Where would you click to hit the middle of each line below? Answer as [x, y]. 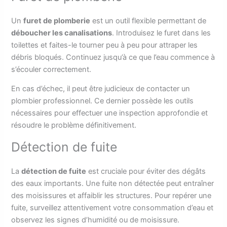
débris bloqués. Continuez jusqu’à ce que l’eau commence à [113, 57]
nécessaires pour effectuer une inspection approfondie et [110, 113]
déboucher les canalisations [62, 33]
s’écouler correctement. [51, 69]
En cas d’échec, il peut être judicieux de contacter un [101, 89]
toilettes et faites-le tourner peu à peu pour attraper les [105, 45]
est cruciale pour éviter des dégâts [146, 171]
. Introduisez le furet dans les [162, 33]
